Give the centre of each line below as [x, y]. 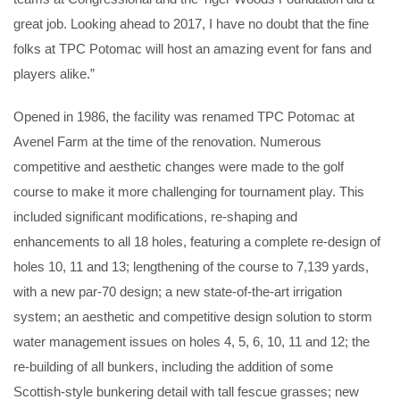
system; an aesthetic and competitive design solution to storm [193, 317]
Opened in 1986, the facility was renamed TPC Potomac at [184, 117]
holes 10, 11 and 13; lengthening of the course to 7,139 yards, [191, 267]
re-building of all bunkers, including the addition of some [173, 367]
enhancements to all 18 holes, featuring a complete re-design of [197, 242]
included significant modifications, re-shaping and [155, 217]
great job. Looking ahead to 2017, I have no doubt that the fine [191, 24]
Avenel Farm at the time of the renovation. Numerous [167, 142]
